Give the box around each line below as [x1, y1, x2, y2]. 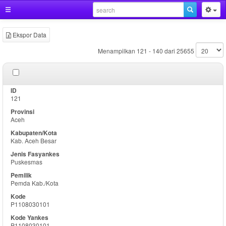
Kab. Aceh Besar [11, 136, 56, 145]
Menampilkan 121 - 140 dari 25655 [98, 46, 194, 55]
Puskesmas [11, 157, 42, 166]
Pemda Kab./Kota [11, 179, 59, 187]
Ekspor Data [11, 30, 46, 39]
